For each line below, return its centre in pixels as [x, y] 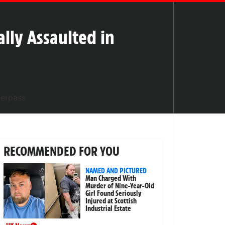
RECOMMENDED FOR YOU [61, 151]
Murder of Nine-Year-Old [120, 186]
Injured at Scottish [111, 201]
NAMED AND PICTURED [116, 171]
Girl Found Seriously [114, 193]
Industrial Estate [108, 208]
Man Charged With [111, 178]
